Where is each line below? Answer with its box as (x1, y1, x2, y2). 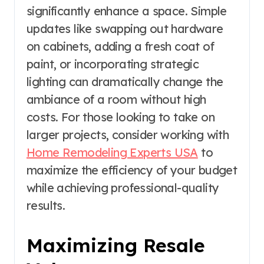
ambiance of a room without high (27, 92, 206, 107)
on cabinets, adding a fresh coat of (27, 39, 214, 54)
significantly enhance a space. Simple (27, 4, 227, 19)
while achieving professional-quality (27, 180, 219, 196)
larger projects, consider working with (27, 127, 229, 143)
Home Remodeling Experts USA (27, 145, 198, 160)
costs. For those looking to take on (27, 110, 214, 125)
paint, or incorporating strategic (27, 57, 199, 72)
